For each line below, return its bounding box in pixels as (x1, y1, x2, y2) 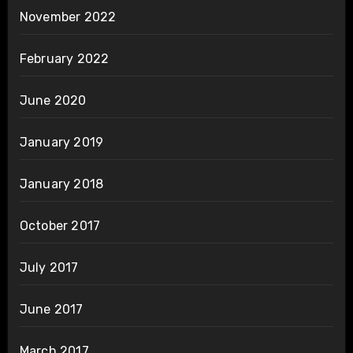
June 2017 (19, 301, 84, 317)
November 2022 (19, 9, 117, 24)
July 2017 (19, 259, 79, 275)
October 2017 (19, 217, 101, 233)
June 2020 (19, 92, 87, 108)
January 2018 (19, 176, 104, 191)
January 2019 (19, 134, 104, 150)
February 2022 (19, 50, 110, 66)
